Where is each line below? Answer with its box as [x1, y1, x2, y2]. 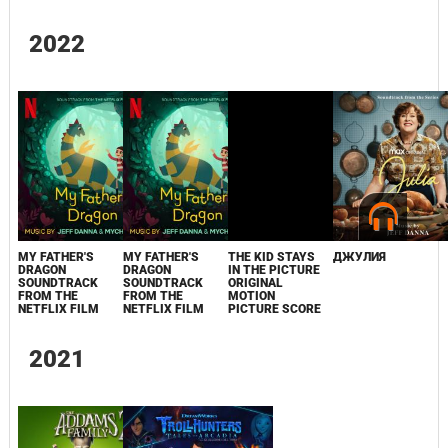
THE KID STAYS [228, 250, 316, 264]
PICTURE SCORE [228, 302, 322, 316]
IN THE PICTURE [228, 263, 321, 277]
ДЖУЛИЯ [333, 250, 387, 264]
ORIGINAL [228, 276, 284, 290]
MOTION [228, 289, 276, 303]
